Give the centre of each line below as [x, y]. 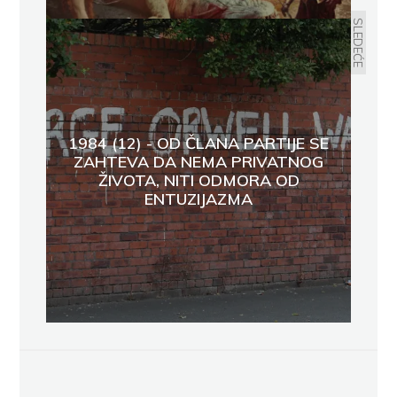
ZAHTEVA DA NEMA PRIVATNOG [198, 161]
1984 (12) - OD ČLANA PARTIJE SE [198, 143]
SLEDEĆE [358, 43]
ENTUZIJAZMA [198, 198]
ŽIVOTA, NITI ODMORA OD [198, 180]
